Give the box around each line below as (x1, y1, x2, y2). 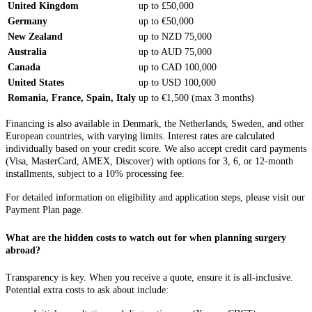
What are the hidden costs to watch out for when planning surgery (6, 232, 286, 243)
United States (8, 77, 64, 88)
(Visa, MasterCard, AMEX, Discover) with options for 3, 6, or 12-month (6, 156, 293, 167)
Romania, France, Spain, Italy (8, 93, 136, 104)
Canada (8, 62, 40, 73)
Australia (8, 47, 47, 58)
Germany (8, 16, 47, 27)
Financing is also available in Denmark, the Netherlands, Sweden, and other (6, 118, 304, 130)
